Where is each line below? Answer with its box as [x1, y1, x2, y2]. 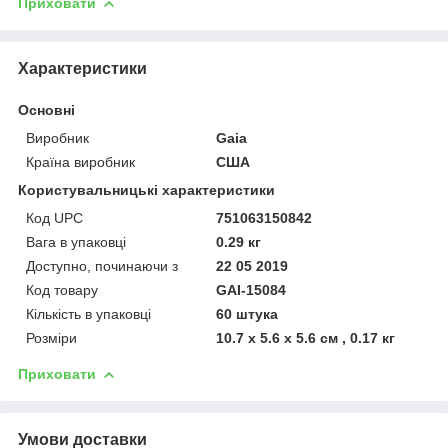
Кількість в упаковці [26, 305, 151, 322]
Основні [18, 101, 75, 118]
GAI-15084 [216, 281, 287, 298]
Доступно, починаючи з [26, 257, 178, 274]
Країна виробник [26, 153, 135, 170]
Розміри [26, 329, 77, 346]
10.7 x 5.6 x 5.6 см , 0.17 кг [216, 329, 396, 346]
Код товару [26, 281, 98, 298]
